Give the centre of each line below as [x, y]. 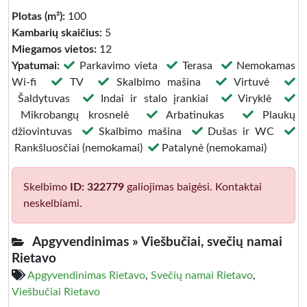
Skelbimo [47, 187]
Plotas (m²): [38, 16]
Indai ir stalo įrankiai [158, 99]
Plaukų [274, 115]
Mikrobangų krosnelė [79, 115]
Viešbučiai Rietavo [56, 292]
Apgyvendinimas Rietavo [86, 275]
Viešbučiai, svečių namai [212, 242]
